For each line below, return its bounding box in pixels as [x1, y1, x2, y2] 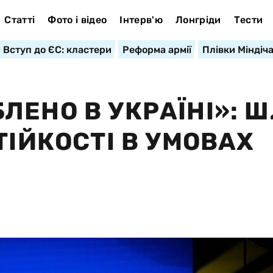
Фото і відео [48, 14, 107, 26]
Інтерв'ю [119, 14, 163, 26]
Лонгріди [175, 14, 221, 26]
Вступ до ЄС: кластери [2, 44, 112, 55]
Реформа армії [122, 44, 191, 55]
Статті [4, 14, 35, 26]
